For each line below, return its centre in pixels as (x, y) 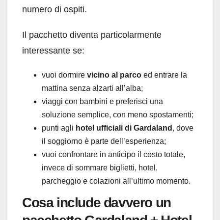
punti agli (59, 128)
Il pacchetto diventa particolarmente (92, 35)
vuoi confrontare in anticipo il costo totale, (113, 155)
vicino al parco (114, 75)
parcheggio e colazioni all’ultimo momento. (116, 181)
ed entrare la (164, 75)
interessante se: (53, 51)
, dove (183, 128)
